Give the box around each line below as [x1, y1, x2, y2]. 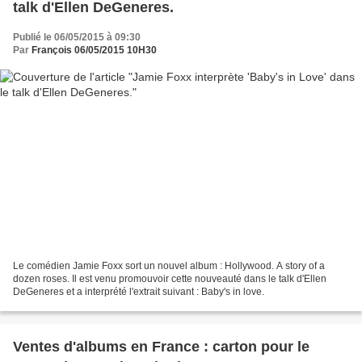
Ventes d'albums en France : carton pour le [13, 339, 309, 356]
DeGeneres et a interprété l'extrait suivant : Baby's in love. [13, 286, 264, 298]
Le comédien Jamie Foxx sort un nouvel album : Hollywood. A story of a [13, 260, 325, 272]
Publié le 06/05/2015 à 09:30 [13, 31, 141, 43]
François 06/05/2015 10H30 [32, 44, 157, 56]
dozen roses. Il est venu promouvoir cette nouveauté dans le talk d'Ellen [13, 273, 326, 285]
